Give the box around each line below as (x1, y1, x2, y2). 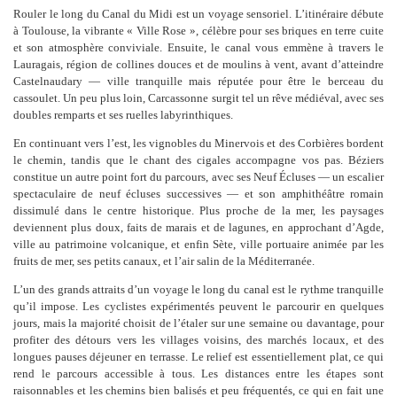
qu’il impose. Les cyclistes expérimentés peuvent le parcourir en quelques (13, 299, 384, 313)
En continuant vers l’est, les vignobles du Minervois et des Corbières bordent (13, 136, 384, 150)
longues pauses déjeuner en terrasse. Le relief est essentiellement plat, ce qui (13, 349, 384, 363)
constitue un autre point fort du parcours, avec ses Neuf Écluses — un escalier (13, 169, 384, 183)
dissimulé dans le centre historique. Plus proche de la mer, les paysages (13, 203, 384, 217)
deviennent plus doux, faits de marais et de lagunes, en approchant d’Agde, (13, 220, 384, 234)
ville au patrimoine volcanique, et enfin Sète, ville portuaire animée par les (13, 237, 384, 251)
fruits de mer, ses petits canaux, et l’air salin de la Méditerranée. (13, 253, 315, 268)
